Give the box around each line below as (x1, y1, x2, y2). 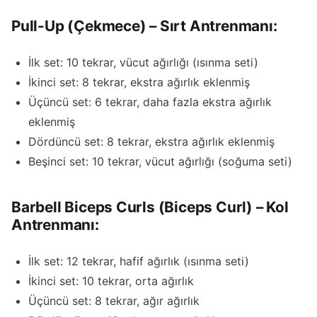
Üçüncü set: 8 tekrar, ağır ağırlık (28, 293, 200, 308)
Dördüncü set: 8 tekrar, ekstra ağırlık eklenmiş (28, 134, 275, 149)
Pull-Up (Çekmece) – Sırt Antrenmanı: (11, 17, 277, 35)
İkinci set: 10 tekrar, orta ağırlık (28, 273, 194, 288)
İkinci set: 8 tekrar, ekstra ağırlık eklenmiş (28, 75, 250, 90)
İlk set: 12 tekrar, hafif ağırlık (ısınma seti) (28, 253, 249, 268)
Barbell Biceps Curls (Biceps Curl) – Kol (11, 197, 289, 216)
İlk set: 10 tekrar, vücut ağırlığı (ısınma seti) (28, 55, 258, 70)
